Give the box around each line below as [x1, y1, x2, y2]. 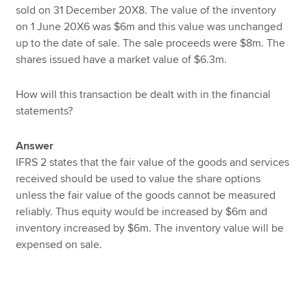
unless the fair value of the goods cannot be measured [16, 188, 276, 202]
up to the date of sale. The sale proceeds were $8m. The [16, 36, 286, 51]
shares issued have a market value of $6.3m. [16, 53, 228, 67]
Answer [16, 138, 54, 153]
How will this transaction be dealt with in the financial [16, 87, 271, 101]
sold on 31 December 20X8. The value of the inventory [16, 3, 277, 18]
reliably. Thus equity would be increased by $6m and [16, 204, 268, 219]
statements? [16, 103, 73, 118]
